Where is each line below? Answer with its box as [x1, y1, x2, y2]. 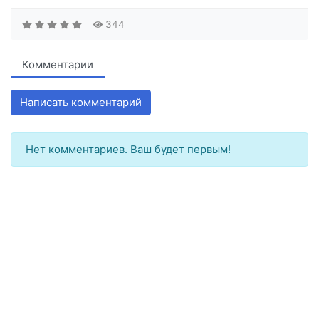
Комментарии [22, 58, 93, 72]
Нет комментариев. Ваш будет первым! [26, 142, 231, 157]
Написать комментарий [20, 95, 142, 110]
